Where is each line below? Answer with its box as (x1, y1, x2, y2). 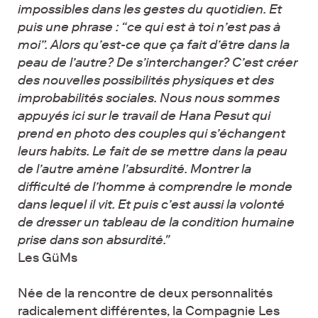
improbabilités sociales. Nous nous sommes (18, 89, 280, 106)
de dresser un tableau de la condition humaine (18, 214, 295, 230)
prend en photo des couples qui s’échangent (18, 125, 285, 141)
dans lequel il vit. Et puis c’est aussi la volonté (18, 196, 285, 212)
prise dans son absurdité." (18, 231, 170, 248)
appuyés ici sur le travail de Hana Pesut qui (18, 107, 270, 124)
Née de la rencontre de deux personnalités (18, 285, 273, 301)
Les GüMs (18, 249, 77, 265)
